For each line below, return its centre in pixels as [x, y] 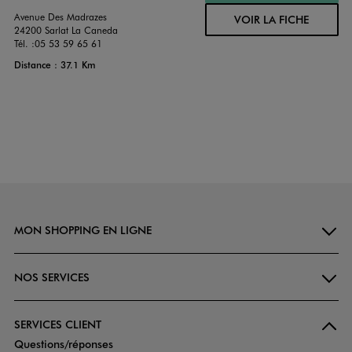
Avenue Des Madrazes [60, 17]
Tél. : [24, 44]
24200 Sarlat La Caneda [66, 30]
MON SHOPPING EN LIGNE [82, 230]
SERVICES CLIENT [57, 324]
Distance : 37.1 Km [55, 65]
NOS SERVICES [51, 277]
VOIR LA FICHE [271, 20]
